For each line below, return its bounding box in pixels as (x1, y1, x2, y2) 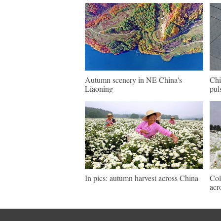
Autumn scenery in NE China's (85, 74, 182, 85)
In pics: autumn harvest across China (85, 173, 198, 183)
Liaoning (85, 83, 113, 94)
